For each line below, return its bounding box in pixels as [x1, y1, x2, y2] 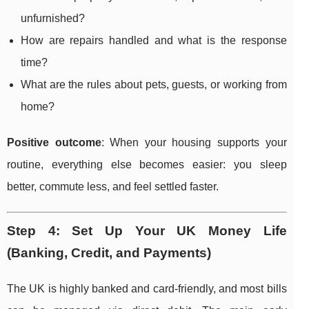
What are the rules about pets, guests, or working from [21, 79, 287, 91]
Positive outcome [7, 137, 101, 149]
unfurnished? [21, 12, 85, 25]
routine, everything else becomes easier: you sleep [7, 159, 287, 171]
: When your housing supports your [101, 137, 287, 149]
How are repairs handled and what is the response [21, 34, 287, 47]
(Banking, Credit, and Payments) [7, 246, 211, 261]
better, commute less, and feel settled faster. [7, 181, 219, 193]
